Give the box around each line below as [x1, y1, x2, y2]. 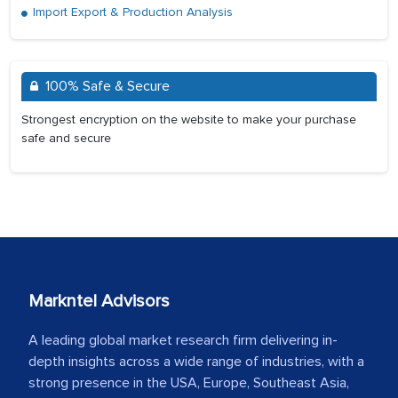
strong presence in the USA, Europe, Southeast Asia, [28, 374, 349, 393]
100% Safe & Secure [45, 77, 170, 96]
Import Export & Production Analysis [29, 4, 233, 20]
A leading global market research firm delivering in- [28, 331, 338, 350]
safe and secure [21, 131, 111, 147]
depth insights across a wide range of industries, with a [28, 353, 364, 371]
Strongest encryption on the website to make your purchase [21, 112, 356, 128]
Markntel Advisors [28, 291, 170, 313]
